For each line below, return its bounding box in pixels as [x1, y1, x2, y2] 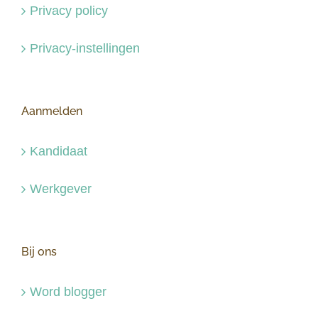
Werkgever [30, 182, 92, 197]
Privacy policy [30, 4, 108, 18]
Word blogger [30, 285, 106, 300]
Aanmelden [21, 104, 82, 119]
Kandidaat [30, 144, 87, 159]
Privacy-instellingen [30, 41, 140, 56]
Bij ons [21, 245, 57, 259]
